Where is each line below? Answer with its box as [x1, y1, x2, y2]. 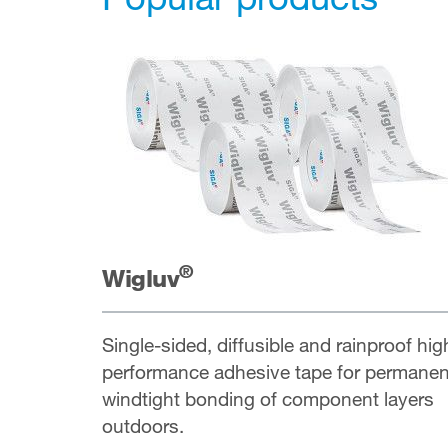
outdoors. [102, 413, 184, 437]
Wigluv [102, 263, 180, 293]
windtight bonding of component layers [102, 386, 434, 410]
